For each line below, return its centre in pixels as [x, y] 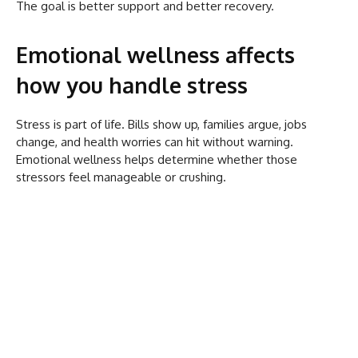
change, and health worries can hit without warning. [155, 141]
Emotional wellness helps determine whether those [157, 159]
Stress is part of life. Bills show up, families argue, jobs [161, 124]
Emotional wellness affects [155, 54]
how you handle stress [132, 84]
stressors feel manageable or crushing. [121, 177]
